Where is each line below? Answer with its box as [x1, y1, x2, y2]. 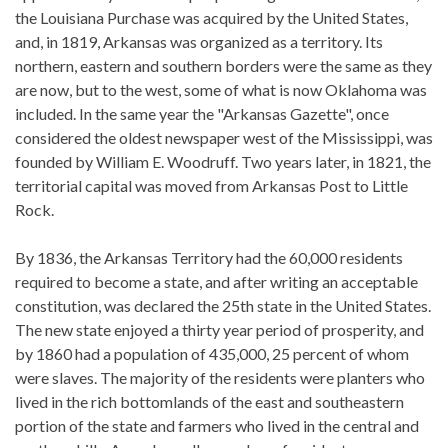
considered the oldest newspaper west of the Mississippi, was [15, 128, 433, 147]
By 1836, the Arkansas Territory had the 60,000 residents [15, 248, 403, 267]
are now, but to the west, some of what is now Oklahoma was [15, 80, 427, 99]
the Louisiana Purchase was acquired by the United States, [15, 8, 408, 27]
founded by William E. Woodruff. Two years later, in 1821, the [15, 152, 431, 171]
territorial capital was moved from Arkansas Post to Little [15, 176, 408, 195]
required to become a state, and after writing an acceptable [15, 272, 418, 291]
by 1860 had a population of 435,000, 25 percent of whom [15, 344, 409, 363]
